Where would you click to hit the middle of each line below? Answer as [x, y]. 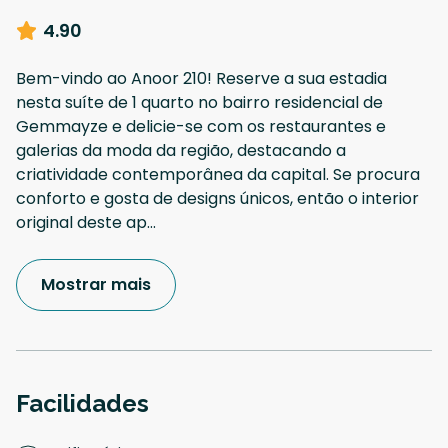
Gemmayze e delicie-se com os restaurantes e [201, 126]
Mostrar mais [96, 284]
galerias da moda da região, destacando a [181, 150]
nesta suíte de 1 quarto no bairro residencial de [199, 102]
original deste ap [81, 222]
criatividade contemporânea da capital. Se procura [218, 174]
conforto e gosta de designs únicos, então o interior [217, 198]
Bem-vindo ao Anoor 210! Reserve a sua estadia [201, 78]
